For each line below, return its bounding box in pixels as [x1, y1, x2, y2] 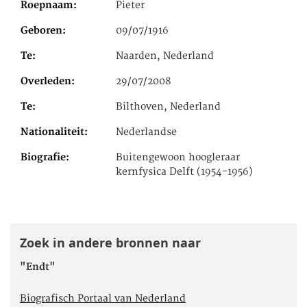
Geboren [21, 25, 62, 38]
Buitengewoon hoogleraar [116, 151, 241, 164]
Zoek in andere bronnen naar [20, 234, 201, 252]
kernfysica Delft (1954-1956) [116, 166, 254, 179]
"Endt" [20, 260, 56, 273]
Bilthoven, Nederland [116, 101, 221, 114]
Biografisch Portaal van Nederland [20, 292, 186, 305]
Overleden [21, 75, 71, 88]
